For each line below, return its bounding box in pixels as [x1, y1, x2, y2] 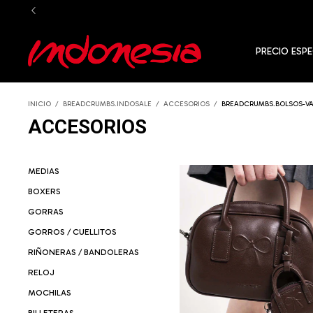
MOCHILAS [28, 287, 71, 298]
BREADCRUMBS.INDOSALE [63, 99, 152, 108]
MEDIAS [28, 166, 59, 176]
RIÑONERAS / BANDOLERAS [28, 247, 139, 257]
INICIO [28, 99, 51, 108]
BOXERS [28, 186, 61, 196]
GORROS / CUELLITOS [28, 226, 117, 237]
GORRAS [28, 206, 64, 217]
